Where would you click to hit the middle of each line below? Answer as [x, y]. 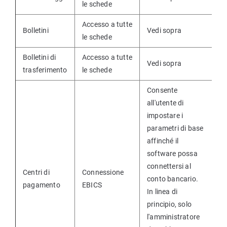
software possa [172, 154]
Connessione [103, 172]
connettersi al [169, 166]
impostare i [165, 116]
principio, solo [169, 204]
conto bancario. [173, 179]
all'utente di [165, 103]
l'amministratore [174, 217]
